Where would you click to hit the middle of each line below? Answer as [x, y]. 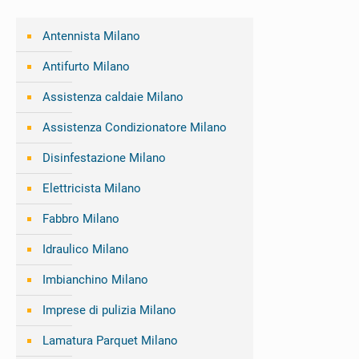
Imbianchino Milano [95, 280]
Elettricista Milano [92, 189]
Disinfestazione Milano [104, 158]
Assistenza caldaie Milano [113, 97]
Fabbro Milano [81, 219]
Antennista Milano [91, 36]
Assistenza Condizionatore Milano [135, 128]
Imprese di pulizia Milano [109, 311]
